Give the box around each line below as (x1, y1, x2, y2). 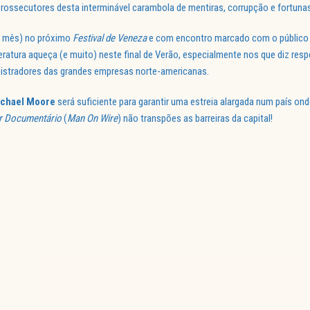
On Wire (86, 112, 118, 125)
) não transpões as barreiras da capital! (118, 112, 273, 125)
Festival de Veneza (73, 32, 147, 45)
